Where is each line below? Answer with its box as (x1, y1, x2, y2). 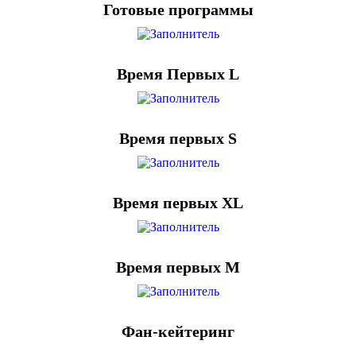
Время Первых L (117, 65, 239, 83)
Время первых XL (113, 194, 243, 211)
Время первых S (119, 130, 237, 147)
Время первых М (116, 258, 240, 276)
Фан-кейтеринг (122, 323, 234, 340)
